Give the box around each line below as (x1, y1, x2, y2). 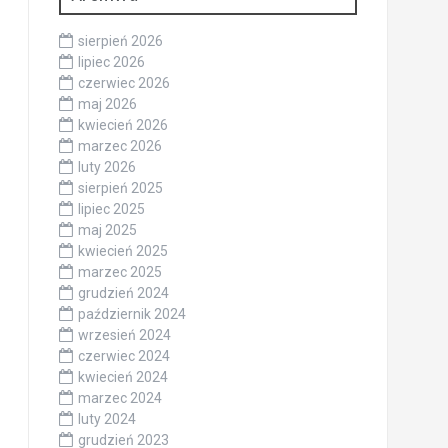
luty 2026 (77, 158, 136, 175)
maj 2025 (77, 221, 137, 238)
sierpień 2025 (77, 179, 163, 196)
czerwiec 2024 (77, 347, 170, 364)
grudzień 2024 (77, 284, 169, 301)
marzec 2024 (77, 389, 162, 406)
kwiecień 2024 (77, 368, 168, 385)
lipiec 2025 (77, 200, 145, 217)
